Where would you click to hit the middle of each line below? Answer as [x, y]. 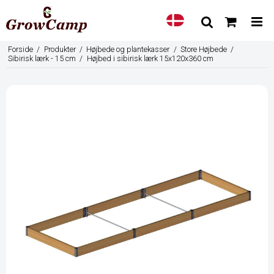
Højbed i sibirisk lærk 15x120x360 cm [150, 59]
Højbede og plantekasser [128, 50]
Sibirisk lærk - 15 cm [42, 59]
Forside [21, 50]
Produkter [60, 50]
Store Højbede [203, 50]
